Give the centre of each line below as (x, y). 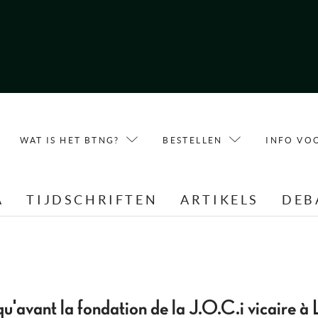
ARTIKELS (220, 200)
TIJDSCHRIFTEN (92, 200)
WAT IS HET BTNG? (70, 140)
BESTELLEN (193, 140)
